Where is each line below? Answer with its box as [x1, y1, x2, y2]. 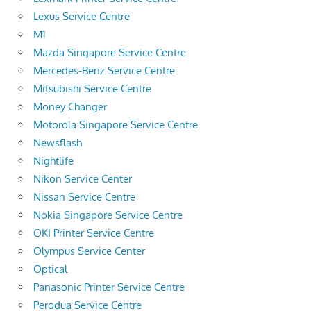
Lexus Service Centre [33, 9, 130, 23]
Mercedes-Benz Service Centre [33, 63, 175, 77]
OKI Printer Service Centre [33, 226, 154, 239]
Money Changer [33, 99, 107, 113]
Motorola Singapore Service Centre [33, 117, 198, 131]
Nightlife [33, 153, 74, 167]
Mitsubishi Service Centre [33, 81, 151, 95]
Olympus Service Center [33, 244, 145, 258]
